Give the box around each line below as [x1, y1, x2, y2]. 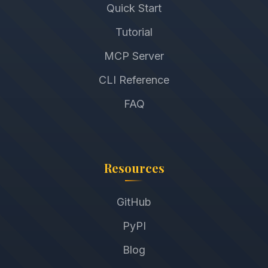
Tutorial [115, 26, 153, 39]
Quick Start [106, 2, 162, 15]
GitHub [117, 196, 151, 209]
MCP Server [104, 50, 164, 63]
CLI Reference [99, 74, 169, 87]
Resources [103, 160, 165, 176]
